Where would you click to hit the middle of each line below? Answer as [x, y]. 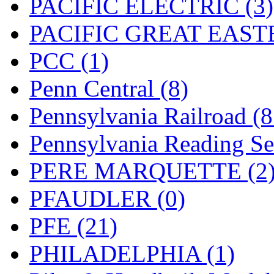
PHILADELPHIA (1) [132, 253]
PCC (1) [69, 61]
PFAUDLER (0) [107, 198]
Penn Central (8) [109, 88]
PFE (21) [73, 226]
